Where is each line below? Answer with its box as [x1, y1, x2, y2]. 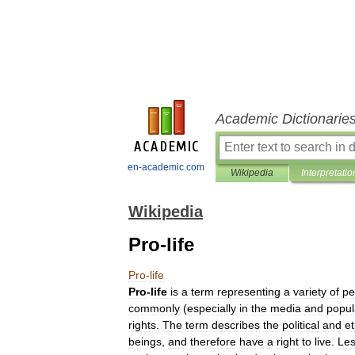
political [282, 319, 319, 331]
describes [212, 319, 260, 331]
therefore [190, 335, 236, 348]
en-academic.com [128, 162, 204, 173]
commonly [128, 302, 180, 315]
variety [293, 285, 326, 298]
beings [128, 335, 162, 348]
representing [217, 285, 281, 298]
